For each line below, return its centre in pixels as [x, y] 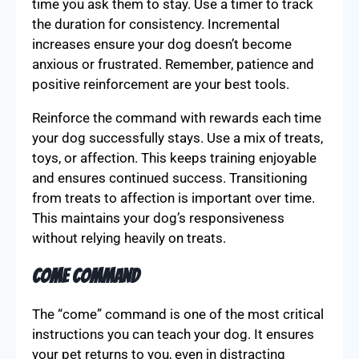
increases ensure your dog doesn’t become [162, 44]
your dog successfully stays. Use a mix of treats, [177, 137]
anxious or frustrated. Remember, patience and [173, 64]
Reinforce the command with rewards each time [177, 117]
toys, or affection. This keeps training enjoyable [174, 157]
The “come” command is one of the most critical [178, 314]
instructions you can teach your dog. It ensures [173, 334]
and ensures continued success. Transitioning [170, 177]
